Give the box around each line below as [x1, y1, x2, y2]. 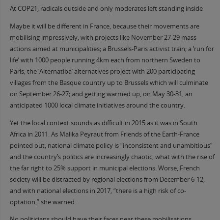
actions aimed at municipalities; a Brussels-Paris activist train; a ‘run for [9, 44, 214, 53]
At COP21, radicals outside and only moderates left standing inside [9, 4, 203, 13]
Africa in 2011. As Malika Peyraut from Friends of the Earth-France [9, 130, 199, 138]
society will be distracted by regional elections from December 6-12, [9, 175, 205, 184]
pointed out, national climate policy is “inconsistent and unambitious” [9, 141, 213, 150]
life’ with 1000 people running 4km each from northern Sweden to [9, 55, 200, 64]
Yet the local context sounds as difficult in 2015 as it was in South [9, 118, 197, 127]
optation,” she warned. [9, 197, 76, 206]
